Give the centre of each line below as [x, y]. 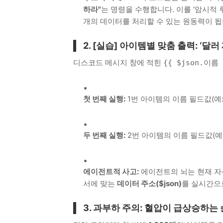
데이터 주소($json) [149, 183]
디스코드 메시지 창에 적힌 [118, 62]
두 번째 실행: [104, 135]
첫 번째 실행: [104, 99]
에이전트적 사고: [111, 171]
